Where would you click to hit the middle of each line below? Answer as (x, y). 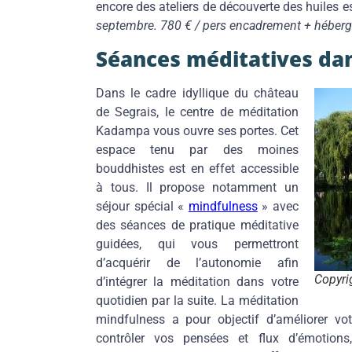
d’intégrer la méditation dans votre (197, 281)
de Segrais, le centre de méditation (197, 112)
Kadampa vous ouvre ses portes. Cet (197, 130)
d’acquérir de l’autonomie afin (197, 262)
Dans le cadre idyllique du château (197, 93)
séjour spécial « (142, 206)
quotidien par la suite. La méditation (197, 300)
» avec (278, 206)
